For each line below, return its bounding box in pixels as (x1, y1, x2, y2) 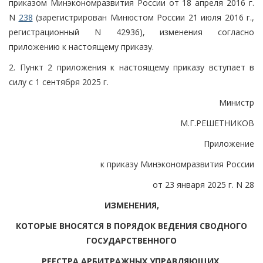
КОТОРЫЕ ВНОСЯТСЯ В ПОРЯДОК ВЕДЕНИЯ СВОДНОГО (16, 220, 247, 231)
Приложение (204, 137, 254, 149)
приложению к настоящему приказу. (9, 41, 154, 52)
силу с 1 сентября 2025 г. (9, 76, 109, 87)
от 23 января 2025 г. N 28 (153, 178, 254, 190)
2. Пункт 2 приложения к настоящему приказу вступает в (9, 61, 254, 73)
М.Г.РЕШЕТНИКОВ (180, 117, 254, 129)
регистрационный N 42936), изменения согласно (9, 26, 254, 38)
